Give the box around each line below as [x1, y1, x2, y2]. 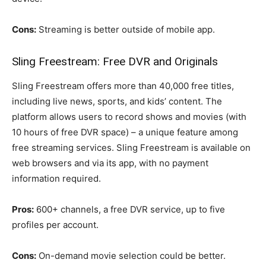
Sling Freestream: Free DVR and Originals [12, 54, 218, 68]
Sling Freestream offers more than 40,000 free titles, [12, 80, 234, 91]
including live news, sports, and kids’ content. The [12, 95, 222, 107]
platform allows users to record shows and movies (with [12, 110, 246, 122]
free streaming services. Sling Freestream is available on [12, 141, 251, 153]
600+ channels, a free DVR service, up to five [34, 203, 225, 215]
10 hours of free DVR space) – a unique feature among [12, 126, 238, 138]
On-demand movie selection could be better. [36, 249, 226, 261]
